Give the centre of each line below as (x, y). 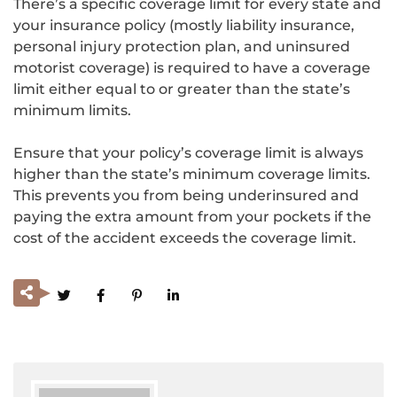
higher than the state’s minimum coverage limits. (192, 174)
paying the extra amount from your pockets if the (192, 216)
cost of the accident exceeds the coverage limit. (185, 237)
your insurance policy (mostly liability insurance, (184, 25)
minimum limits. (72, 110)
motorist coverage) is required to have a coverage (192, 67)
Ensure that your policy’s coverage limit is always (188, 152)
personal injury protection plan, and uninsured (182, 46)
